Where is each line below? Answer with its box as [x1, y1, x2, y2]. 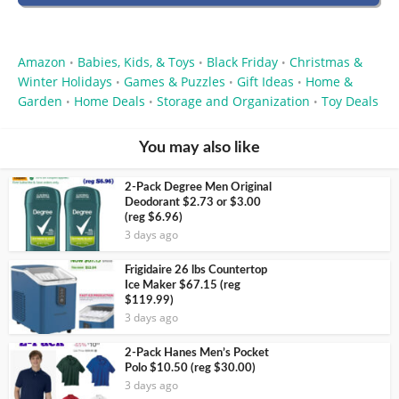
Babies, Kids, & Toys [77, 53, 195, 71]
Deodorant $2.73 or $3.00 [125, 197, 261, 209]
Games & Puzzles [124, 73, 225, 91]
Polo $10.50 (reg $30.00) [125, 362, 256, 374]
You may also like [139, 140, 260, 157]
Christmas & [289, 53, 362, 71]
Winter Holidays [18, 73, 112, 91]
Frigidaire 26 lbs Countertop [125, 264, 267, 276]
